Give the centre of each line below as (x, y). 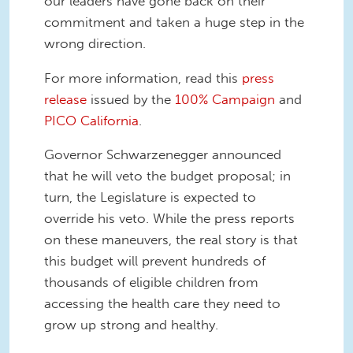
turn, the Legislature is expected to (150, 197)
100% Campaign (225, 99)
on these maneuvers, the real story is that (171, 240)
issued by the (131, 99)
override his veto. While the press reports (169, 219)
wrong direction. (95, 43)
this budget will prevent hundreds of (155, 261)
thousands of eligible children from (151, 282)
